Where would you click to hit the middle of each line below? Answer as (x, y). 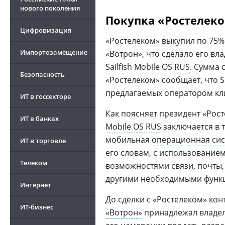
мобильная (129, 140)
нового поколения (50, 8)
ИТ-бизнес (37, 207)
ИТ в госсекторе (45, 96)
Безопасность (42, 74)
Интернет (36, 185)
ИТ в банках (39, 119)
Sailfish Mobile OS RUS (148, 67)
